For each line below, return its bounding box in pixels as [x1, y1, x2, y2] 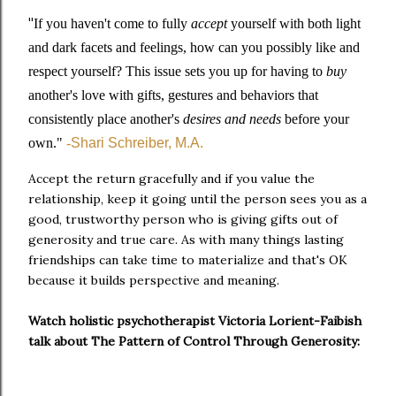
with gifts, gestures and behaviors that [105, 87, 318, 103]
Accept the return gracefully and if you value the [28, 170, 315, 187]
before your [281, 110, 349, 126]
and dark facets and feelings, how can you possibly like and [28, 39, 360, 55]
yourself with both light [227, 15, 361, 31]
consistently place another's [28, 110, 183, 126]
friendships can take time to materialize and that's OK [28, 251, 347, 268]
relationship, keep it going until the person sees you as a [28, 190, 367, 207]
